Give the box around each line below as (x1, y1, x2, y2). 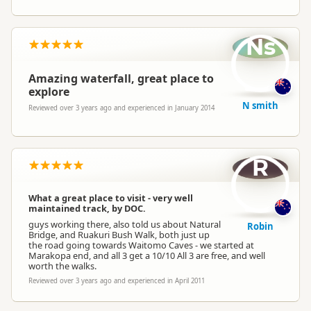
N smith (242, 99, 278, 112)
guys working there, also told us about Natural (28, 218, 221, 230)
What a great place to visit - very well (28, 192, 193, 204)
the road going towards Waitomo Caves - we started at (28, 239, 254, 251)
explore (28, 84, 69, 99)
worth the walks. (28, 260, 96, 272)
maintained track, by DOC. (28, 202, 146, 215)
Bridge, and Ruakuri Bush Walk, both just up (28, 228, 210, 241)
